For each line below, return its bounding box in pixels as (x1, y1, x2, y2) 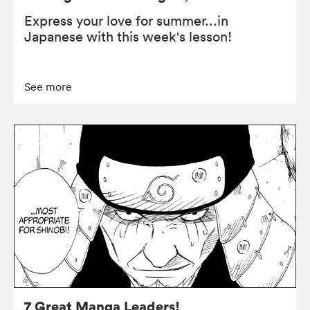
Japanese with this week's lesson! (24, 28, 232, 45)
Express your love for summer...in (24, 12, 228, 29)
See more (24, 79, 72, 93)
